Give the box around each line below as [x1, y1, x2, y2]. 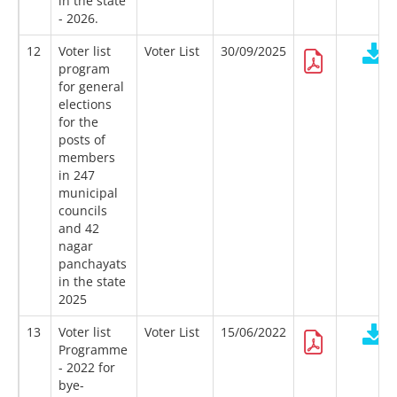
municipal [58, 184, 118, 202]
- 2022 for [58, 359, 115, 377]
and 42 [58, 220, 99, 237]
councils [58, 202, 107, 220]
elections [58, 96, 112, 113]
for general [58, 78, 124, 96]
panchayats [58, 255, 127, 273]
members [58, 149, 115, 167]
